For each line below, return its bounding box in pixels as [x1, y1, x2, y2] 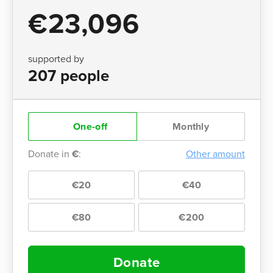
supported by [28, 52, 84, 65]
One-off [70, 120, 108, 133]
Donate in [28, 147, 72, 160]
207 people [28, 66, 109, 85]
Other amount [186, 147, 245, 160]
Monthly [172, 120, 210, 133]
